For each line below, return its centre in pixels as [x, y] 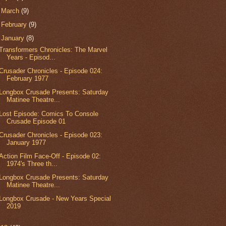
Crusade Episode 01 [36, 121]
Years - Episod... [31, 57]
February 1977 [28, 79]
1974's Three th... [32, 163]
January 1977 [26, 142]
